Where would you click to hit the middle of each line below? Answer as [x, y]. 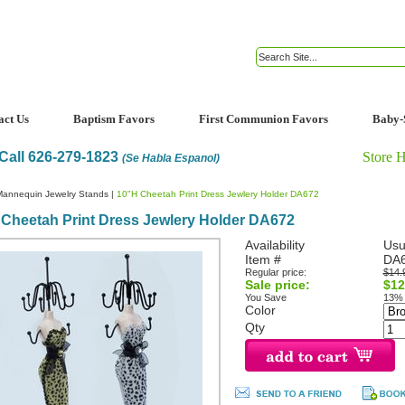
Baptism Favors [114, 119]
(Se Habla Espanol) [171, 158]
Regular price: [275, 273]
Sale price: [277, 285]
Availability [274, 245]
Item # [263, 260]
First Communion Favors [264, 119]
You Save [265, 298]
